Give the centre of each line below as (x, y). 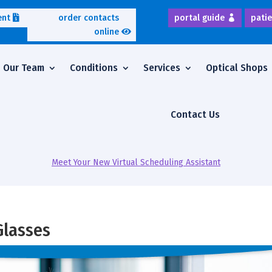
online (106, 32)
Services (161, 68)
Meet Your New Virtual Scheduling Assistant (136, 163)
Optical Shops (236, 68)
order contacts (88, 18)
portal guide (200, 18)
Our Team (23, 68)
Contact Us (195, 115)
